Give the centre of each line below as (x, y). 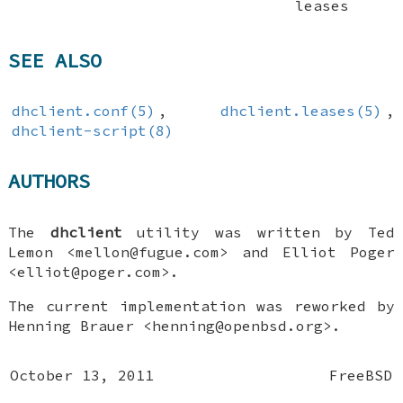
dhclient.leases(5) (302, 111)
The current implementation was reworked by (201, 305)
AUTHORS (49, 181)
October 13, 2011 (82, 375)
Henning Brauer (72, 325)
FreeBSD (361, 375)
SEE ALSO (55, 60)
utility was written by (245, 232)
